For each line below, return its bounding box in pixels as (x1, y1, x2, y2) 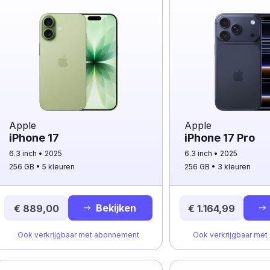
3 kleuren (218, 162, 251, 171)
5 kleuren (42, 162, 75, 171)
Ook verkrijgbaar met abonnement (17, 230, 139, 239)
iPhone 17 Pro (184, 131, 256, 144)
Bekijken (96, 202, 136, 214)
